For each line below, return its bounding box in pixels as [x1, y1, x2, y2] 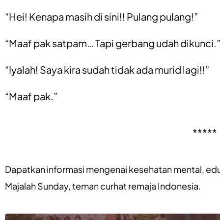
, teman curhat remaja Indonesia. [68, 180, 201, 192]
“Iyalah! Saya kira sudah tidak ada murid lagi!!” [5, 63, 209, 76]
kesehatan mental [129, 164, 202, 175]
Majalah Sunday [5, 180, 68, 192]
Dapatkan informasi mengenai [5, 164, 129, 175]
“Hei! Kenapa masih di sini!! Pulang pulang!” [5, 10, 198, 23]
